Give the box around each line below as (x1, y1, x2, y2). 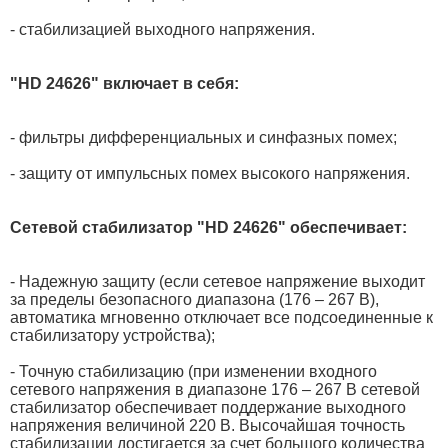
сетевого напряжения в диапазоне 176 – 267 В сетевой (10, 380, 420, 398)
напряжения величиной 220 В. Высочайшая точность (10, 416, 405, 434)
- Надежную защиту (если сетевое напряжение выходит (10, 272, 425, 290)
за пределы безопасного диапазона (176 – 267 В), (10, 290, 379, 308)
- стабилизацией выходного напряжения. (10, 20, 315, 38)
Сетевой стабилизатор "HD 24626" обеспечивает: (10, 218, 407, 236)
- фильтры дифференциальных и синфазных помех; (10, 128, 397, 146)
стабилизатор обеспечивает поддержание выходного (10, 398, 406, 416)
